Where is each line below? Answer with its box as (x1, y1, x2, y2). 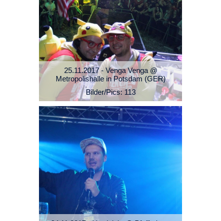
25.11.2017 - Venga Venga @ (64, 66, 157, 75)
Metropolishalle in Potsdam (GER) (55, 74, 166, 83)
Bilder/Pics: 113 (85, 88, 136, 97)
